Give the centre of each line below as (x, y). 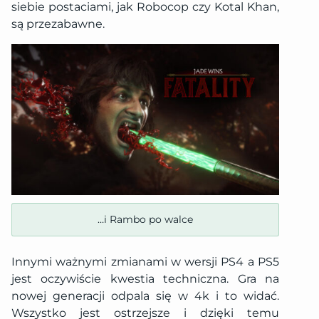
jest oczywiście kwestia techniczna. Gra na (145, 279)
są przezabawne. (58, 23)
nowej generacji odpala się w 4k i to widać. (145, 296)
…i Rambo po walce (145, 220)
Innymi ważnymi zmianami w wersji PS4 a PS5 (145, 262)
